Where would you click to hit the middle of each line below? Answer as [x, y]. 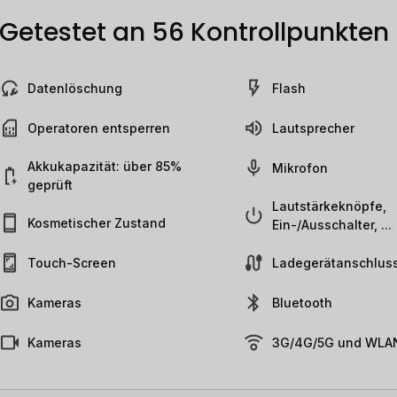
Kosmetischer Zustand [97, 223]
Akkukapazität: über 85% [105, 166]
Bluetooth [302, 303]
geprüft [50, 185]
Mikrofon [300, 168]
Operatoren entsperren [99, 128]
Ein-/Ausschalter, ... [331, 225]
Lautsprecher [313, 128]
